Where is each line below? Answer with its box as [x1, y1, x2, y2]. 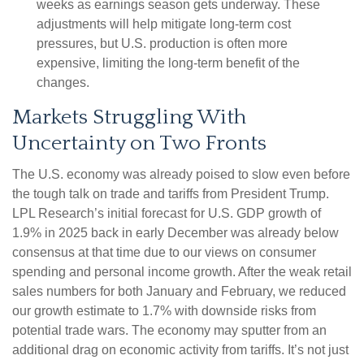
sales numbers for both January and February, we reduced [12, 284, 346, 299]
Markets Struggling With [12, 106, 246, 130]
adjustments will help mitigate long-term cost [37, 17, 291, 32]
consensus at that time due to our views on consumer [12, 245, 316, 260]
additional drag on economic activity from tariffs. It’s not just [12, 343, 349, 357]
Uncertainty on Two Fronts [12, 132, 266, 156]
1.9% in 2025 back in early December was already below [12, 226, 339, 240]
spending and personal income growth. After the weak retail [12, 265, 352, 279]
